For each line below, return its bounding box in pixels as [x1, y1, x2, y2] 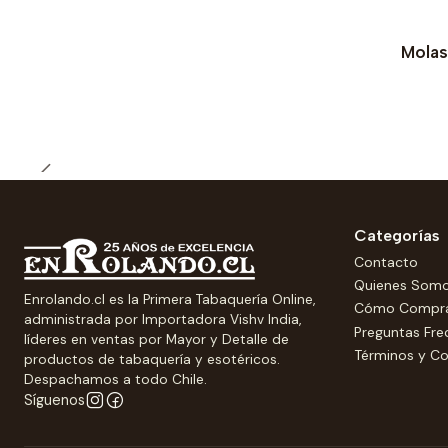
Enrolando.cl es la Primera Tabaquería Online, [24, 291, 315, 309]
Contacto [354, 252, 418, 271]
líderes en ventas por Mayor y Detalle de [24, 331, 289, 349]
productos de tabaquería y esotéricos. [24, 351, 280, 369]
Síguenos [24, 391, 85, 410]
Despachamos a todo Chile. [24, 371, 207, 389]
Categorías [354, 226, 440, 246]
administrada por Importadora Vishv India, [24, 311, 301, 329]
